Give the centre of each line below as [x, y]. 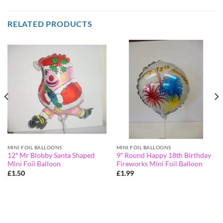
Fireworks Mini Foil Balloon [159, 164]
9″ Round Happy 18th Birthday [164, 156]
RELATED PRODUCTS [50, 23]
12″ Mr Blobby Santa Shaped [51, 156]
